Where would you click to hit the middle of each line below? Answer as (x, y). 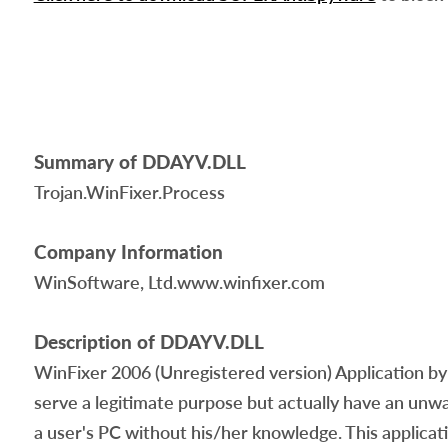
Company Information (128, 251)
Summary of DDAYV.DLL (139, 161)
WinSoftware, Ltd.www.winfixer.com (179, 282)
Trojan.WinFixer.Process (129, 192)
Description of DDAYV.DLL (148, 341)
